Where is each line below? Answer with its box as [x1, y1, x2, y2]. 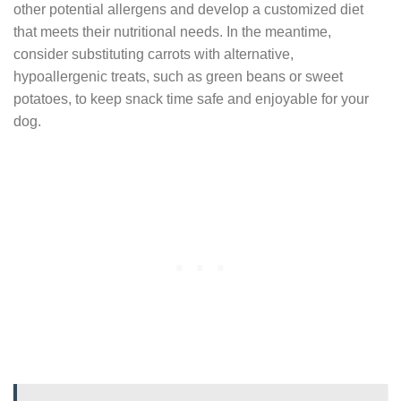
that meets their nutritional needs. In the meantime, [13, 23, 331, 39]
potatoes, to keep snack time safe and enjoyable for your [13, 90, 369, 107]
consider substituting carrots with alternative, [13, 46, 294, 62]
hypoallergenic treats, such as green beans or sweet [13, 68, 343, 84]
